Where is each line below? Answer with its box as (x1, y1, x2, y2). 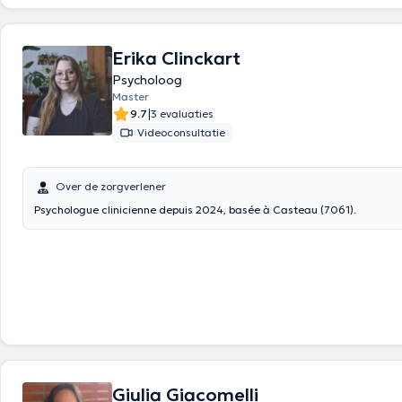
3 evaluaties (151, 107, 214, 120)
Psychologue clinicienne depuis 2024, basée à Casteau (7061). (34, 203, 356, 216)
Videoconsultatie (137, 126, 225, 139)
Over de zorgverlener (56, 179, 166, 193)
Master (112, 90, 149, 103)
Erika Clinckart (112, 47, 240, 70)
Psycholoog (112, 72, 182, 88)
